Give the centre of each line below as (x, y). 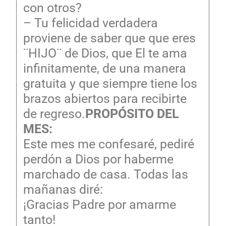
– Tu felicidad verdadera (90, 23)
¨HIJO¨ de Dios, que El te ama (105, 53)
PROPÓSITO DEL (132, 114)
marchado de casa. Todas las (105, 174)
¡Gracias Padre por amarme (99, 204)
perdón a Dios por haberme (98, 159)
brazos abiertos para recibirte (105, 98)
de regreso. (54, 114)
